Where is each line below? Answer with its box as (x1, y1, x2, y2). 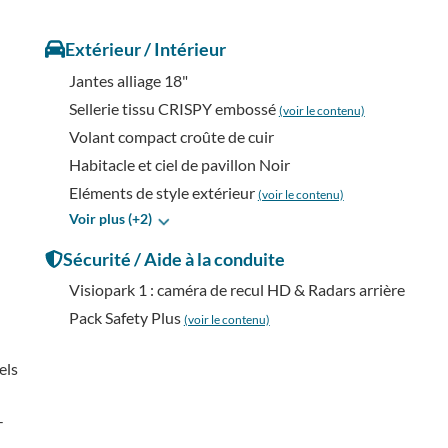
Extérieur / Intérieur (64, 37, 226, 60)
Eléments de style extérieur (68, 182, 258, 202)
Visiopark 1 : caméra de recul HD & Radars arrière (68, 279, 405, 299)
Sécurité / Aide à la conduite (62, 247, 285, 270)
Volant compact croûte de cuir (68, 126, 274, 146)
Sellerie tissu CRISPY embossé (68, 98, 279, 118)
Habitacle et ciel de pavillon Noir (68, 154, 290, 174)
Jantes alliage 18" (68, 70, 188, 90)
